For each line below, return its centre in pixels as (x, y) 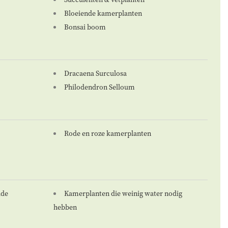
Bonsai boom (85, 27)
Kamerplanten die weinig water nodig (123, 194)
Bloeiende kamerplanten (103, 13)
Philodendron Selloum (99, 87)
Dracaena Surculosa (95, 74)
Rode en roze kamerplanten (107, 134)
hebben (65, 207)
